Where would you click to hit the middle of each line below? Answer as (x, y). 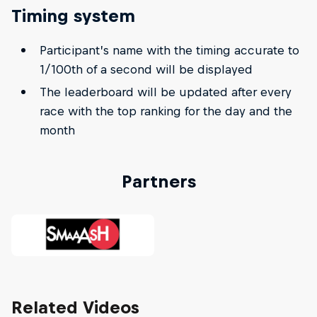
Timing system (73, 15)
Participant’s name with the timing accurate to (169, 51)
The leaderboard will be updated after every (165, 92)
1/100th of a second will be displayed (146, 70)
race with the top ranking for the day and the (166, 111)
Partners (158, 181)
